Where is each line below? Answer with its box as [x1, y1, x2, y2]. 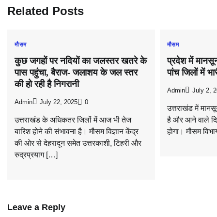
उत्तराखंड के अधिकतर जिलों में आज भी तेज [15, 115, 131, 124]
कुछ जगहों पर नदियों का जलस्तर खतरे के [15, 56, 147, 66]
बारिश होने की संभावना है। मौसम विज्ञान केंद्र [15, 127, 139, 136]
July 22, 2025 [40, 98, 77, 106]
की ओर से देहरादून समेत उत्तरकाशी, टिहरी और [15, 139, 141, 147]
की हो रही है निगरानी [15, 79, 79, 90]
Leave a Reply [7, 202, 65, 212]
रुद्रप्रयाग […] [15, 150, 58, 159]
